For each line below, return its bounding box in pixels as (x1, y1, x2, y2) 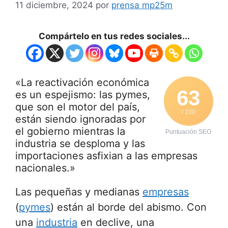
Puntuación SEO (165, 128, 211, 136)
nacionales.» (15, 162, 75, 175)
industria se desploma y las (15, 137, 145, 150)
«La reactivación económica (15, 76, 149, 89)
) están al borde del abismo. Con (50, 201, 207, 214)
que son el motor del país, (15, 101, 140, 113)
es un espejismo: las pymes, (15, 89, 150, 101)
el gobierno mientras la (15, 125, 125, 138)
